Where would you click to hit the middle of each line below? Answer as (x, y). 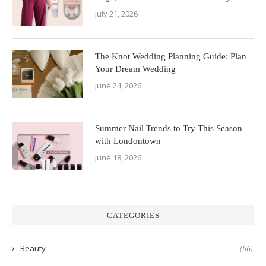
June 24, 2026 (118, 86)
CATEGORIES (133, 216)
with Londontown (128, 141)
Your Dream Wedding (135, 69)
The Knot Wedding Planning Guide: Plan (171, 57)
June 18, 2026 (118, 158)
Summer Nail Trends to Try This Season (169, 129)
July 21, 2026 (116, 14)
